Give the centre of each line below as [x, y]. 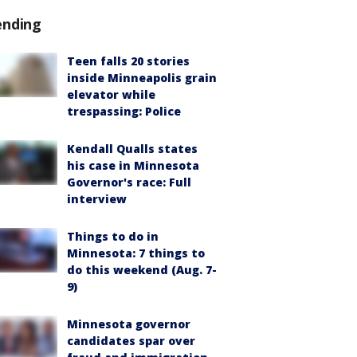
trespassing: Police [124, 111]
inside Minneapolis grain [142, 78]
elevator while [111, 94]
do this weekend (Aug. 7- [142, 270]
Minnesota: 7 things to [136, 253]
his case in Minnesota [133, 165]
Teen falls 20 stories [128, 61]
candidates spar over [131, 341]
